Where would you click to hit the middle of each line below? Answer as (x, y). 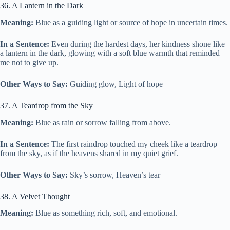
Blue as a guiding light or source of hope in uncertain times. (131, 22)
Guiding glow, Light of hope (115, 84)
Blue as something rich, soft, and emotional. (105, 213)
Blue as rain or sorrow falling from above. (102, 122)
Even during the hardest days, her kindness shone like (137, 44)
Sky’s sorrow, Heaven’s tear (114, 175)
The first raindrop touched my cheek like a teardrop (133, 144)
